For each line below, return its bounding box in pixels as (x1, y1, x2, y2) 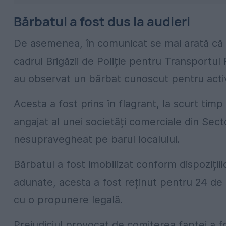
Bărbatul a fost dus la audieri (14, 12, 190, 30)
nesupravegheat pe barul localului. (14, 133, 180, 146)
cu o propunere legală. (14, 194, 123, 206)
